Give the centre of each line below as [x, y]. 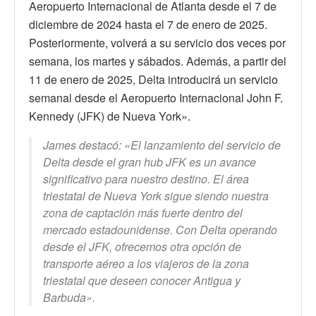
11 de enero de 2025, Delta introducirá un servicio [153, 79]
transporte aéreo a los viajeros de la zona [146, 263]
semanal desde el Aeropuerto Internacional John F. [156, 97]
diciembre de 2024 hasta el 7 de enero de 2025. [148, 24]
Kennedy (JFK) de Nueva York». [110, 116]
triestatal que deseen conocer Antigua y [142, 280]
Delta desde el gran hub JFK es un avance [150, 162]
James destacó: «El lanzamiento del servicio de [162, 145]
